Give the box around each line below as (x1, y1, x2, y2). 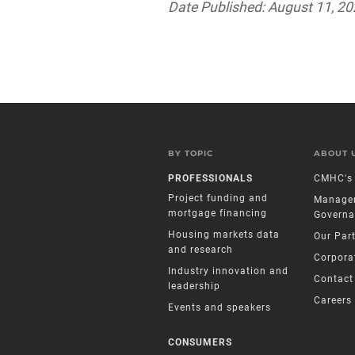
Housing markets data (168, 229, 280, 241)
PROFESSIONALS (168, 173, 253, 185)
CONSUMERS (168, 336, 232, 348)
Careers (314, 295, 352, 307)
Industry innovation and (168, 265, 288, 277)
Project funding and (168, 193, 268, 204)
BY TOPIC (168, 149, 213, 158)
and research (168, 244, 233, 256)
